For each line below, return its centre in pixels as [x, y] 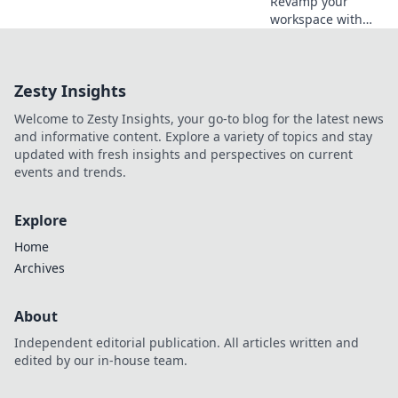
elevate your [306, 125]
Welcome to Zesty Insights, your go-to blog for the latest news [199, 118]
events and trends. [70, 171]
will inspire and [316, 107]
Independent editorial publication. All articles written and [187, 342]
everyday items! [317, 54]
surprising [301, 36]
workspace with [316, 19]
